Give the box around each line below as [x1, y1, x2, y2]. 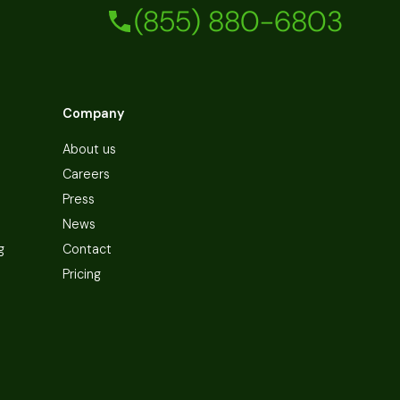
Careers [62, 165, 111, 182]
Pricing [62, 265, 102, 282]
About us [62, 140, 117, 157]
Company [62, 104, 125, 121]
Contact [62, 240, 112, 257]
